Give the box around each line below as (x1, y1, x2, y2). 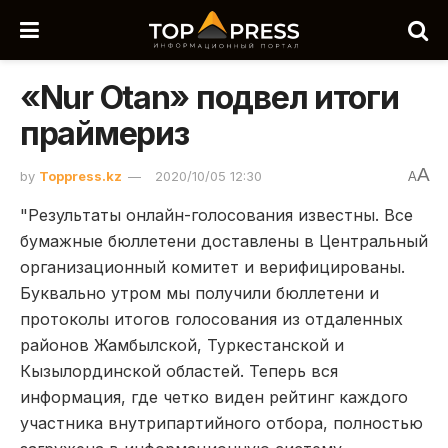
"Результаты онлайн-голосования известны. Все (20, 204, 413, 225)
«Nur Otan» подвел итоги (20, 78, 399, 117)
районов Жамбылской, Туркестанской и (20, 334, 344, 355)
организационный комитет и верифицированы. (20, 256, 405, 277)
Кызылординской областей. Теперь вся (20, 360, 338, 381)
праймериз (20, 114, 189, 153)
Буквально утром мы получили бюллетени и (20, 282, 379, 303)
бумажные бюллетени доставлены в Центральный (20, 230, 428, 251)
